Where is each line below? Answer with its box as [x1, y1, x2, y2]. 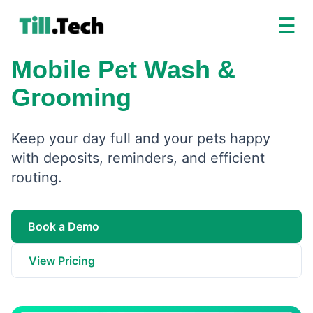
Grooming [11, 83, 131, 112]
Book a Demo [28, 219, 99, 233]
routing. [11, 169, 62, 186]
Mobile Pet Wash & [11, 55, 235, 84]
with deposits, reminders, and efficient [11, 150, 265, 166]
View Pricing [29, 254, 95, 268]
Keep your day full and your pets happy [11, 130, 270, 147]
